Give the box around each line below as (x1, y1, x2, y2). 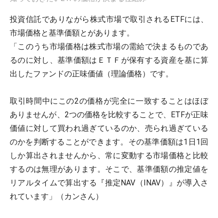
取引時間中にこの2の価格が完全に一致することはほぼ (10, 96, 208, 106)
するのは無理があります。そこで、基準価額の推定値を (10, 164, 208, 174)
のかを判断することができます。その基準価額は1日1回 (10, 137, 208, 147)
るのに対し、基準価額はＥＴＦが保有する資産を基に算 (10, 55, 208, 65)
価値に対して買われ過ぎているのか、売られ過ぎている (10, 124, 208, 133)
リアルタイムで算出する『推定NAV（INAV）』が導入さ (10, 178, 208, 188)
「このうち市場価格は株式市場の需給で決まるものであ (10, 42, 208, 52)
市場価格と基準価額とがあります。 (10, 28, 134, 38)
